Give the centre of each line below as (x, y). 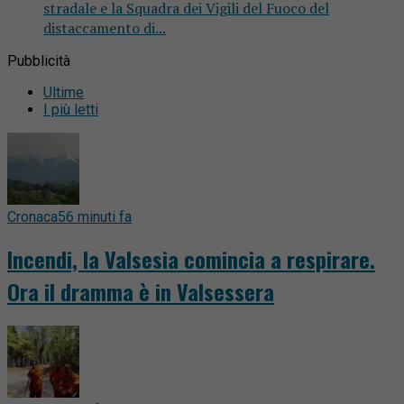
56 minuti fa (95, 216)
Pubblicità (39, 60)
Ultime (64, 92)
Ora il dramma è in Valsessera (141, 292)
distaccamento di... (105, 28)
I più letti (71, 109)
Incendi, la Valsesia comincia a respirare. (191, 259)
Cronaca (32, 216)
